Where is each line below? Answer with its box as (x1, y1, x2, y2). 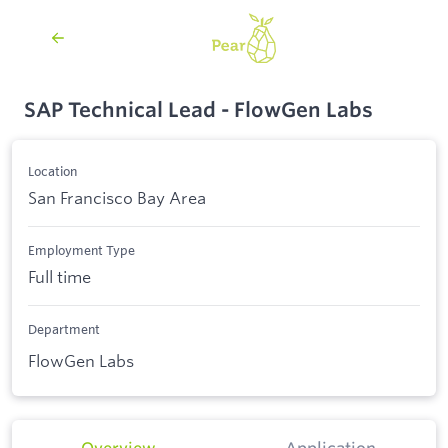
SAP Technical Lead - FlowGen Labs (24, 97, 373, 122)
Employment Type (28, 242, 135, 259)
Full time (28, 265, 91, 287)
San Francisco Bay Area (28, 186, 206, 208)
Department (28, 320, 100, 337)
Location (28, 163, 77, 180)
